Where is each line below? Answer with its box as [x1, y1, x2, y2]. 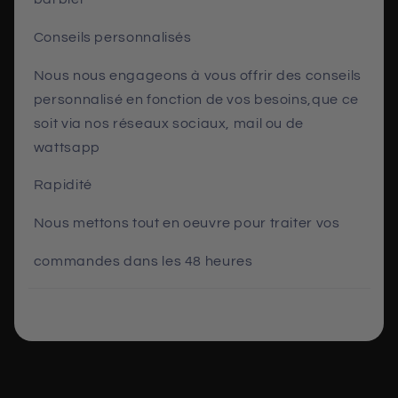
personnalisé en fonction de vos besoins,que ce [33, 92, 359, 107]
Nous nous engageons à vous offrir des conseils [33, 68, 362, 83]
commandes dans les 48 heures [33, 253, 253, 268]
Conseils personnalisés [33, 29, 192, 44]
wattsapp [33, 139, 100, 155]
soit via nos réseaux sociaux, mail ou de [33, 115, 304, 131]
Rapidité [33, 178, 92, 193]
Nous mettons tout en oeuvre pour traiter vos [33, 216, 340, 231]
